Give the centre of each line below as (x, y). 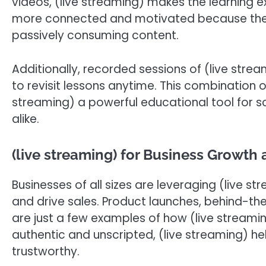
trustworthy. (46, 252)
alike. (26, 119)
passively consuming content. (95, 36)
